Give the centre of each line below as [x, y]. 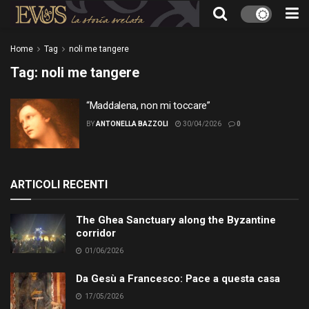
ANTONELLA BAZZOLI [132, 124]
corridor [96, 233]
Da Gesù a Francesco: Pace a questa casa [178, 278]
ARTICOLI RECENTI [59, 184]
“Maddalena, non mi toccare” [148, 106]
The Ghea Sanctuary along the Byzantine [176, 220]
